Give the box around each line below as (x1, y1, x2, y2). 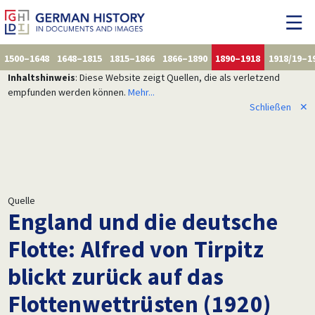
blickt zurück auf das (7, 261, 224, 291)
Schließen (249, 100, 291, 113)
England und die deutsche (7, 206, 278, 236)
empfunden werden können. (7, 85, 128, 98)
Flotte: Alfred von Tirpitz (7, 233, 264, 264)
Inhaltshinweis (7, 70, 75, 84)
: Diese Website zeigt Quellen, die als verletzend (75, 70, 280, 84)
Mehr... (127, 85, 155, 98)
